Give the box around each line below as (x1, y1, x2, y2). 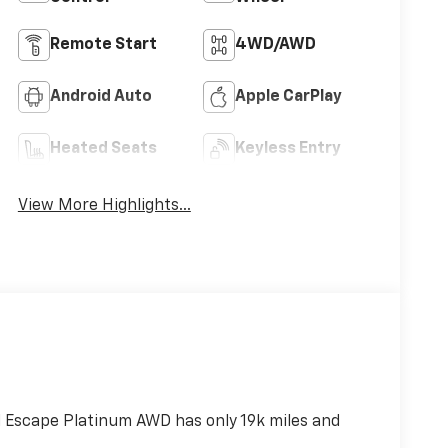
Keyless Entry (234, 141, 341, 158)
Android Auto (49, 89, 152, 106)
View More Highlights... (17, 198, 191, 215)
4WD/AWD (234, 37, 316, 54)
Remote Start (49, 37, 157, 54)
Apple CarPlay (234, 89, 342, 106)
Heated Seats (49, 141, 157, 158)
